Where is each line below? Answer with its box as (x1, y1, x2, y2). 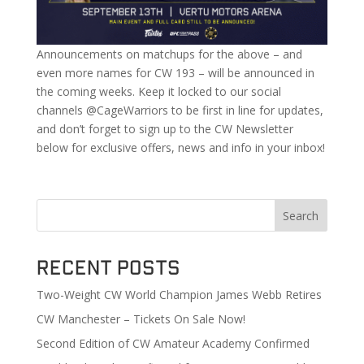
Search (283, 207, 319, 223)
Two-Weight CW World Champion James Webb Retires (36, 286, 322, 302)
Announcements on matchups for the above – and (36, 45, 302, 62)
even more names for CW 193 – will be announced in (36, 64, 314, 80)
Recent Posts (36, 255, 180, 277)
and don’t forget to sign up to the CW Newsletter (36, 120, 293, 136)
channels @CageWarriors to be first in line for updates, (36, 102, 323, 118)
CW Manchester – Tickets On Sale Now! (36, 310, 245, 327)
